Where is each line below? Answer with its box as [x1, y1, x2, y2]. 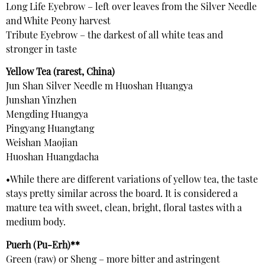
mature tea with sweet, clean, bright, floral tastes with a [6, 204, 242, 214]
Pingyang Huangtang [6, 125, 94, 135]
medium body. [6, 218, 66, 228]
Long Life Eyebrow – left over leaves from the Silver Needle [6, 2, 257, 12]
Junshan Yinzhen [6, 96, 77, 106]
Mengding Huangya [6, 111, 88, 121]
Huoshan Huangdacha [6, 153, 99, 163]
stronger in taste [6, 45, 77, 55]
